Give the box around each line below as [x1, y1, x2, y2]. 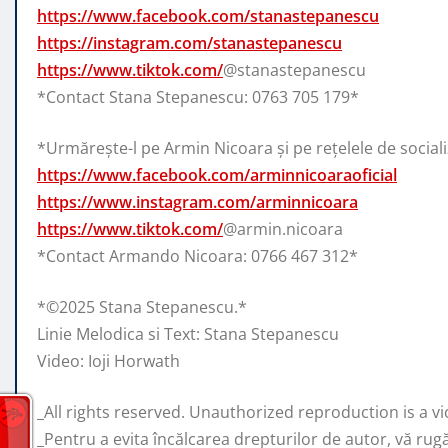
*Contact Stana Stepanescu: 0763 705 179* [37, 86, 359, 109]
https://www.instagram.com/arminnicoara [37, 191, 358, 214]
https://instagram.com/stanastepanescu [37, 32, 342, 55]
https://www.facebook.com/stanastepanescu [37, 5, 379, 28]
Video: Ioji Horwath [37, 350, 180, 373]
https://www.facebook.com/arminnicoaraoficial [37, 164, 397, 187]
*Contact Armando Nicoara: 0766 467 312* [37, 245, 358, 268]
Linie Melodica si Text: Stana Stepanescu [37, 323, 339, 346]
